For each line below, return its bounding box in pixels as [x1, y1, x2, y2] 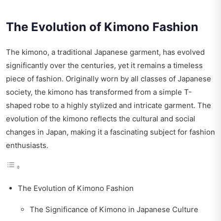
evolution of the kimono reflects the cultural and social [6, 114, 195, 124]
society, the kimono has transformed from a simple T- [6, 87, 192, 97]
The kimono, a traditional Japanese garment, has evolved [6, 47, 205, 57]
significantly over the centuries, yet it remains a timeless [6, 61, 203, 71]
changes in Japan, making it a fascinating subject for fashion [6, 127, 215, 137]
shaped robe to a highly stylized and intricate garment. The [6, 101, 211, 110]
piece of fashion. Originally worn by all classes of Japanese [6, 74, 211, 84]
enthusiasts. [6, 141, 48, 150]
